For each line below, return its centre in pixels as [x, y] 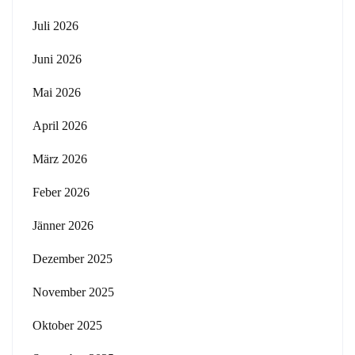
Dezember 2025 [73, 259]
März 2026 [60, 159]
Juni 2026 [57, 59]
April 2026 [60, 126]
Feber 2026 [61, 192]
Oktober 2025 [67, 325]
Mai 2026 [57, 92]
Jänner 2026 [63, 225]
